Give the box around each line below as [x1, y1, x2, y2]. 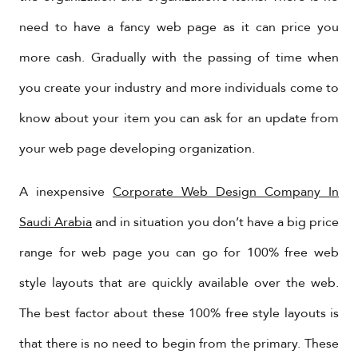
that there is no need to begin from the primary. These [19, 332, 339, 356]
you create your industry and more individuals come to [19, 76, 339, 100]
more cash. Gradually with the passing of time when [19, 46, 339, 70]
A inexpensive [19, 180, 113, 204]
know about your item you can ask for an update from [19, 106, 339, 130]
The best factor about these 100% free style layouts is [19, 301, 339, 325]
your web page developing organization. [19, 137, 255, 161]
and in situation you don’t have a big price [92, 210, 340, 234]
